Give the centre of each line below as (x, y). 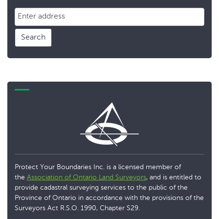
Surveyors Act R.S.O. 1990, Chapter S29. (77, 208)
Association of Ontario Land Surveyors (87, 178)
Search (33, 38)
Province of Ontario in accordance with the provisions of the (109, 198)
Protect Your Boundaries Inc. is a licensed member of (98, 167)
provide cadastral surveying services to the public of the (101, 188)
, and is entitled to (174, 178)
